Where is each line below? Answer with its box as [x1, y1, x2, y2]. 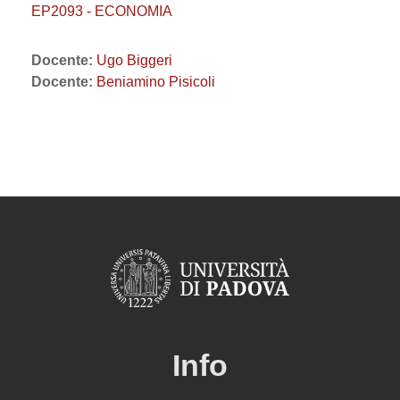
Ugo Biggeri [96, 53, 172, 68]
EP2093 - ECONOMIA [31, 4, 172, 19]
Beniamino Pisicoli [96, 74, 215, 89]
